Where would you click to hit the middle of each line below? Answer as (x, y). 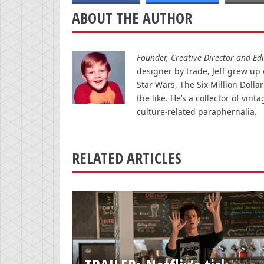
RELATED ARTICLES (127, 158)
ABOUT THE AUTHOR (132, 18)
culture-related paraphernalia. (197, 111)
